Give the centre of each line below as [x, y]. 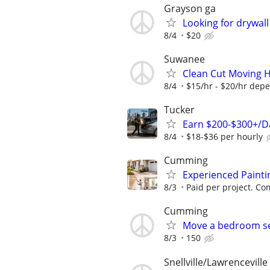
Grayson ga [190, 8]
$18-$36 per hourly [224, 136]
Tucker [179, 109]
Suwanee [184, 59]
